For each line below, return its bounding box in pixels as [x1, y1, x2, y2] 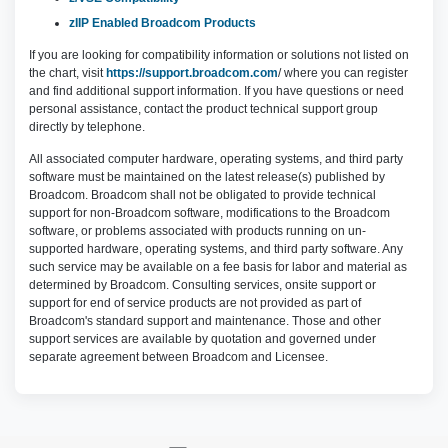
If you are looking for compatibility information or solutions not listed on [29, 48, 409, 62]
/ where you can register [278, 66, 408, 80]
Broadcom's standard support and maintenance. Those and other [29, 314, 381, 328]
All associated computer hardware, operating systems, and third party [29, 152, 403, 166]
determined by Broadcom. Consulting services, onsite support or [29, 278, 376, 292]
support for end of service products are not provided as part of [29, 296, 361, 310]
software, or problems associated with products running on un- [29, 224, 366, 238]
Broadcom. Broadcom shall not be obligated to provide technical [29, 188, 376, 202]
